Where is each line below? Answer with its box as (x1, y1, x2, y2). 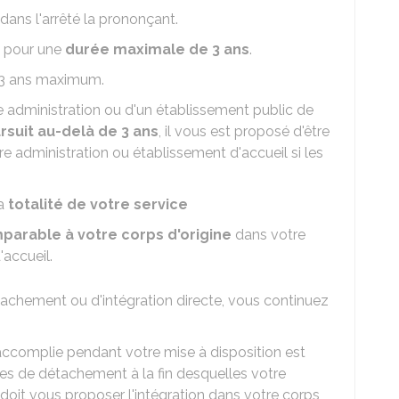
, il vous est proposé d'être (159, 123, 330, 140)
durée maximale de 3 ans (65, 41, 249, 58)
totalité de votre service (8, 196, 188, 213)
